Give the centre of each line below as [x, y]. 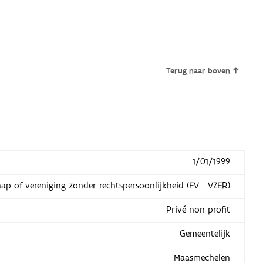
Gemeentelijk [205, 234]
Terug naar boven [198, 71]
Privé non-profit [198, 210]
